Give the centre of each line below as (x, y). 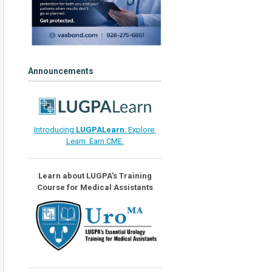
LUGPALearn (100, 129)
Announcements (61, 71)
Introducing (55, 129)
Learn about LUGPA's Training (95, 175)
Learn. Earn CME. (95, 141)
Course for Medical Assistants (95, 187)
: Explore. (140, 129)
